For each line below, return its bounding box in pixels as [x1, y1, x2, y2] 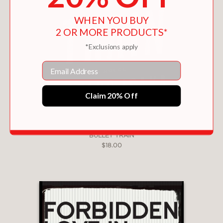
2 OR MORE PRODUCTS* [55, 25, 168, 38]
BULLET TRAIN [89, 132, 134, 139]
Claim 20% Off [85, 91, 138, 100]
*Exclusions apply [85, 42, 138, 51]
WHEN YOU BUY [74, 14, 149, 26]
